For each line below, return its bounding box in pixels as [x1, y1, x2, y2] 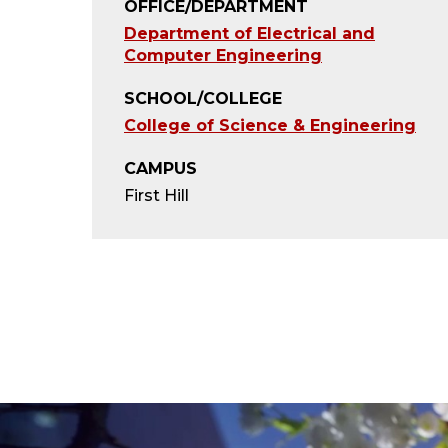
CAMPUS [124, 158, 197, 178]
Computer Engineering [124, 45, 322, 65]
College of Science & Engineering [124, 115, 416, 135]
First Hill [124, 185, 189, 205]
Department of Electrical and [124, 23, 375, 43]
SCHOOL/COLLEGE [124, 88, 282, 108]
